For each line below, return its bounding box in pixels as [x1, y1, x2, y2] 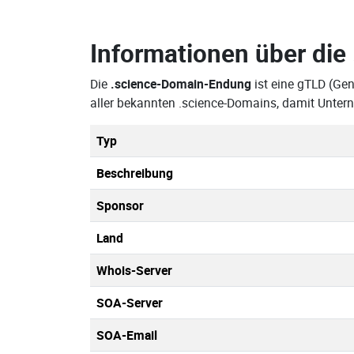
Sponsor [96, 197, 144, 214]
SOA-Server [96, 294, 163, 311]
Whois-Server [96, 262, 172, 279]
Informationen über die [90, 36, 352, 70]
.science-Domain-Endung [111, 75, 251, 92]
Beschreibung [96, 164, 173, 182]
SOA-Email [96, 326, 157, 344]
